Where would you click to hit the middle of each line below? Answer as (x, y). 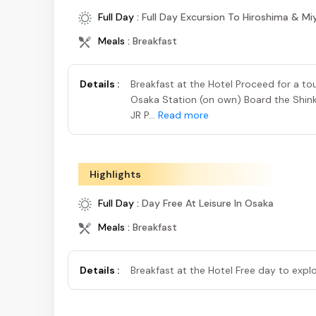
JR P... (144, 115)
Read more (183, 115)
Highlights (115, 175)
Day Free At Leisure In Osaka (208, 203)
